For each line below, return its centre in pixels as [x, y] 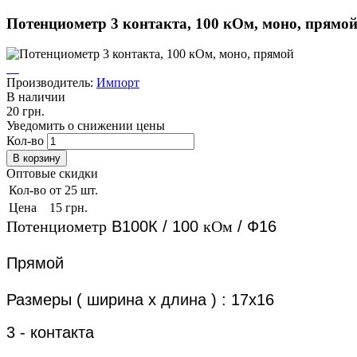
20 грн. [25, 112]
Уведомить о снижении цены [86, 126]
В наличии [36, 97]
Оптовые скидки [52, 174]
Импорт [118, 83]
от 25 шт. [74, 190]
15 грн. [69, 208]
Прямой [35, 263]
